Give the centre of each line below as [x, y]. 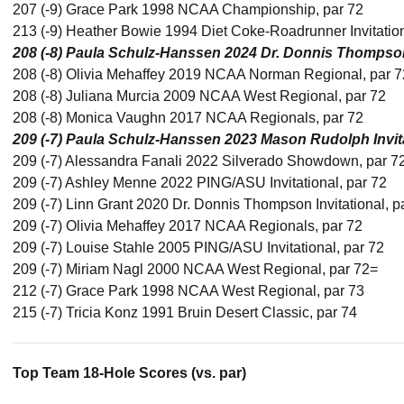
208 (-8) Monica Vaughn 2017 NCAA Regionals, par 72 [188, 118]
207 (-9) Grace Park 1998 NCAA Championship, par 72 [188, 9]
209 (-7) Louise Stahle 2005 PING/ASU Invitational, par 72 [198, 248]
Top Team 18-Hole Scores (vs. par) [129, 373]
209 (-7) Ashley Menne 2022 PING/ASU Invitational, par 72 [200, 183]
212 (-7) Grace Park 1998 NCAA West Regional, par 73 [188, 291]
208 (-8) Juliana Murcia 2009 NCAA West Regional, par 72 [199, 96]
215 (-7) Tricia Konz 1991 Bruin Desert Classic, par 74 [185, 312]
